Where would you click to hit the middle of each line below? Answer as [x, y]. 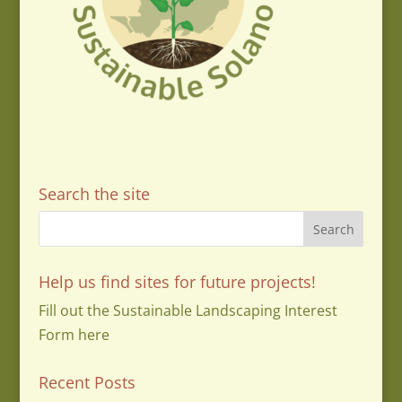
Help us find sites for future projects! [177, 281]
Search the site [94, 193]
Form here [74, 334]
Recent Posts [87, 382]
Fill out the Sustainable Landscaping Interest [188, 310]
